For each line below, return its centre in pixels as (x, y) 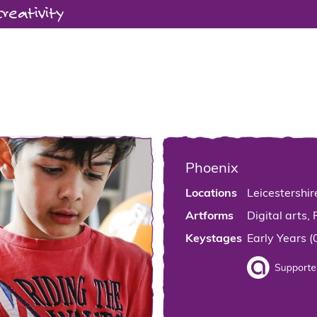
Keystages (214, 239)
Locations (211, 194)
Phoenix (212, 169)
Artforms (209, 217)
